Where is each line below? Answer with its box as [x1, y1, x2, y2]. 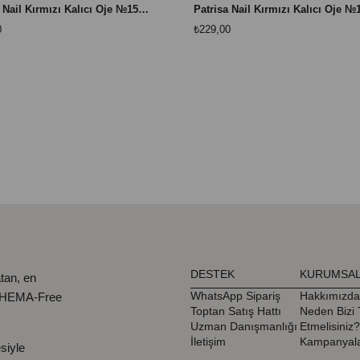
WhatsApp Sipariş [190, 289, 281, 303]
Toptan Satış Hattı [190, 305, 282, 318]
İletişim [190, 335, 227, 349]
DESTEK [190, 268, 235, 281]
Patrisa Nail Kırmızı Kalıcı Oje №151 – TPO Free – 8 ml [138, 3, 149, 16]
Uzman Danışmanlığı [190, 320, 298, 333]
